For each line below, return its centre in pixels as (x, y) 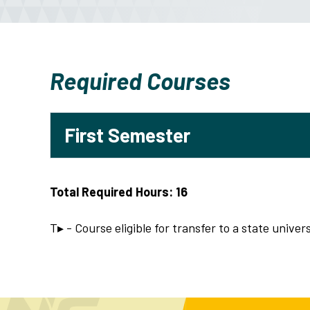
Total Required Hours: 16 (119, 192)
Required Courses (140, 80)
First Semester (127, 135)
